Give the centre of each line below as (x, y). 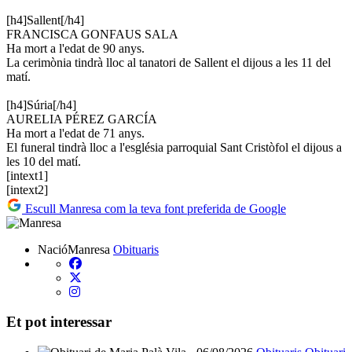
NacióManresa (74, 249)
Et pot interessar (59, 322)
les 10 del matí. (44, 161)
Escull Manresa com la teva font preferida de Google (154, 208)
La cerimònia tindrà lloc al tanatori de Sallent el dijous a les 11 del (169, 62)
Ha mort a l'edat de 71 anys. (75, 133)
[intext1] (27, 175)
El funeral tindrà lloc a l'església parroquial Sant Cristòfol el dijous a (174, 147)
